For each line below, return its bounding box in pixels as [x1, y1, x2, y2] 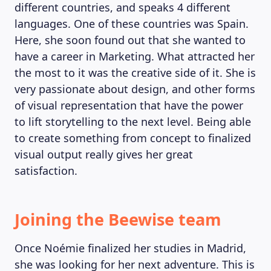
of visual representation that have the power [15, 98, 243, 113]
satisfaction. [15, 163, 77, 178]
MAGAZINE [83, 195, 188, 222]
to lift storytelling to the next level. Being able [15, 114, 251, 129]
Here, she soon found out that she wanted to [15, 33, 246, 47]
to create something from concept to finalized [15, 131, 251, 145]
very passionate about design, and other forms [15, 82, 255, 96]
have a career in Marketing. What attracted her [15, 49, 255, 64]
